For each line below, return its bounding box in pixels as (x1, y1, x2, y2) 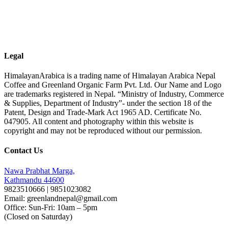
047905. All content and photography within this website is (4, 117, 193, 126)
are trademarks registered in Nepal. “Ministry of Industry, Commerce (4, 90, 224, 99)
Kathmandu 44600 (4, 175, 64, 184)
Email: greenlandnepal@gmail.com (4, 193, 117, 203)
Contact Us (4, 146, 43, 155)
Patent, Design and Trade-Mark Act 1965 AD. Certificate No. (4, 108, 202, 117)
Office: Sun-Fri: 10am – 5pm (4, 203, 97, 212)
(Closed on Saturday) (4, 212, 72, 221)
